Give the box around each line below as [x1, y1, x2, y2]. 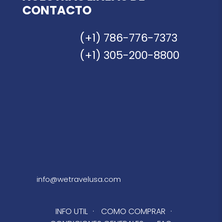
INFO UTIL [55, 206, 88, 218]
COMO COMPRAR [101, 206, 166, 218]
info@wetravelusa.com [37, 174, 121, 185]
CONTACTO [22, 2, 92, 19]
